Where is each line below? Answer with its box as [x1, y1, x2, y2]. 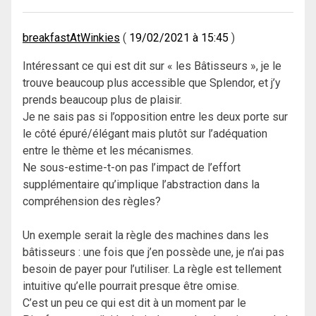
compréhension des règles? [23, 195, 161, 209]
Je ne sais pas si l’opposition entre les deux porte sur [23, 110, 288, 124]
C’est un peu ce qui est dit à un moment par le [23, 296, 246, 310]
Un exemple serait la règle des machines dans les [23, 229, 269, 243]
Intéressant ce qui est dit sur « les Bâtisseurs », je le [23, 59, 281, 73]
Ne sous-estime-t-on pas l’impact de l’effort [23, 161, 241, 175]
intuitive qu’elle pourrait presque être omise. [23, 279, 239, 293]
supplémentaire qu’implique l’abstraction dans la [23, 178, 260, 192]
